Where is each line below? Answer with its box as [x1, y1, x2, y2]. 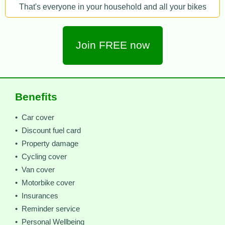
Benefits [15, 91, 57, 103]
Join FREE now [75, 39, 150, 52]
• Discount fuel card [15, 127, 81, 135]
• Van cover [15, 166, 55, 174]
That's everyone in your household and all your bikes [19, 3, 206, 12]
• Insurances [15, 192, 58, 200]
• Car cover [15, 114, 54, 122]
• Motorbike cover [15, 179, 75, 187]
